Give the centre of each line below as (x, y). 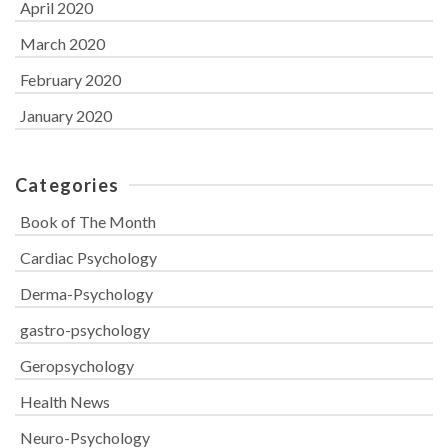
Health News (65, 401)
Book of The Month (88, 221)
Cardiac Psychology (88, 257)
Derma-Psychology (86, 293)
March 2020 (62, 43)
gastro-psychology (85, 329)
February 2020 (70, 79)
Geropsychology (77, 365)
